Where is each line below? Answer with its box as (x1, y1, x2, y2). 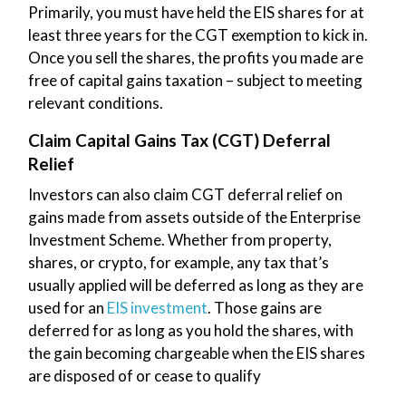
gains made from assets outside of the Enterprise (27, 207, 361, 227)
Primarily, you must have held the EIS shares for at (27, 2, 364, 22)
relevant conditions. (27, 92, 163, 112)
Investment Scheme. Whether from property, (27, 229, 332, 249)
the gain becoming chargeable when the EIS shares (27, 343, 365, 362)
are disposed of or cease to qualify (27, 365, 261, 385)
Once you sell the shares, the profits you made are (27, 47, 363, 67)
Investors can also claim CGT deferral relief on (27, 184, 343, 204)
